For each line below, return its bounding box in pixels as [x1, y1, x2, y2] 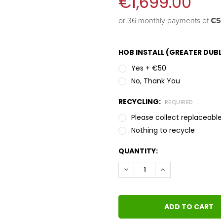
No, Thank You [131, 76, 180, 86]
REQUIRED [164, 98, 193, 107]
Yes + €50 [131, 63, 166, 74]
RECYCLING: [118, 97, 162, 107]
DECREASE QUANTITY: [122, 164, 200, 175]
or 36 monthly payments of [118, 16, 211, 26]
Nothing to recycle [131, 125, 195, 136]
